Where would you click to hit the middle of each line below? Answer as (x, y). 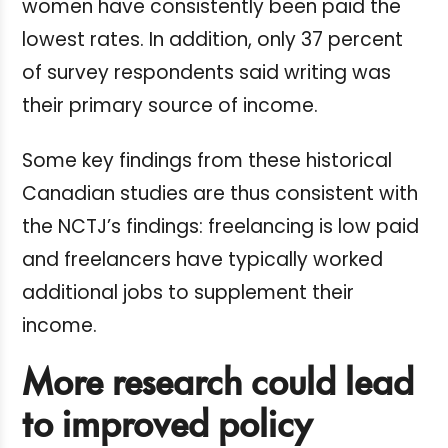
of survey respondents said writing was (206, 73)
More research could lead (218, 385)
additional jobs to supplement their (188, 293)
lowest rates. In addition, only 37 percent (212, 40)
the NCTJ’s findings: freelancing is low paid (220, 227)
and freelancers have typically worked (202, 260)
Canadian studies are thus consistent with (220, 194)
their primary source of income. (170, 106)
